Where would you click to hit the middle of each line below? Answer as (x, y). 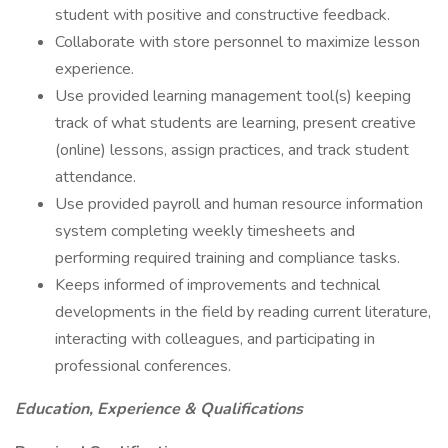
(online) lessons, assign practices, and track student (232, 150)
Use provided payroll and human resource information (239, 204)
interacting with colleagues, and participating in (215, 339)
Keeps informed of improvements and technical (217, 285)
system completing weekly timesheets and (205, 231)
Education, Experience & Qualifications (159, 409)
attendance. (95, 177)
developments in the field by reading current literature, (243, 312)
